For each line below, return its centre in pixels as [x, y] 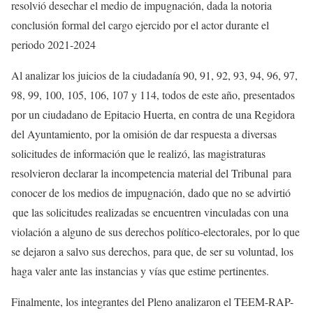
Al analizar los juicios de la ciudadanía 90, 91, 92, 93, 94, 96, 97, [154, 75]
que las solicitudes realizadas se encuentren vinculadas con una [150, 212]
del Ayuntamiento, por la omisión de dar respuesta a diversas [144, 134]
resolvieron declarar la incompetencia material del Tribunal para [151, 173]
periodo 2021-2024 [53, 44]
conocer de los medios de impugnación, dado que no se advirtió [151, 192]
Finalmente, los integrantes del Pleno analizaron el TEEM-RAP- [152, 301]
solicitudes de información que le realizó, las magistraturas [138, 153]
